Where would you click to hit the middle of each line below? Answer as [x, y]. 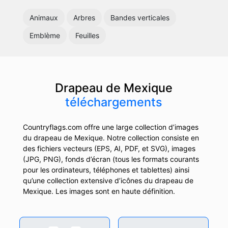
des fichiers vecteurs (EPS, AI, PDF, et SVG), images [109, 148]
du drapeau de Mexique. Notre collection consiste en [111, 137]
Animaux [44, 17]
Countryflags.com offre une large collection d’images [110, 127]
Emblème [45, 35]
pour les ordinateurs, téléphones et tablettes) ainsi [106, 169]
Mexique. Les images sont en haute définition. [99, 191]
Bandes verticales [140, 17]
